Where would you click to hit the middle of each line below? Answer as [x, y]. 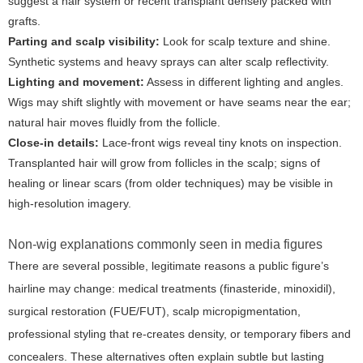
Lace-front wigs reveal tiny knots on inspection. [220, 143]
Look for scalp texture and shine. [245, 42]
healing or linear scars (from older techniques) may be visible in [171, 184]
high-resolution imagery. [70, 204]
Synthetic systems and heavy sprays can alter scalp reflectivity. [169, 62]
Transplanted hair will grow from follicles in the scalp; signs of [164, 163]
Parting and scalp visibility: [84, 42]
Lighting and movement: [76, 82]
